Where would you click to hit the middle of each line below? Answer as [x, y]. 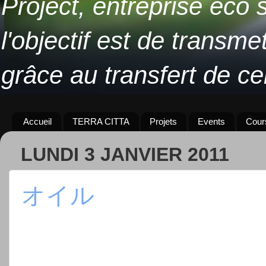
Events [211, 122]
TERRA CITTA [101, 122]
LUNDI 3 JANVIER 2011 [125, 155]
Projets [164, 122]
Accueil [37, 122]
